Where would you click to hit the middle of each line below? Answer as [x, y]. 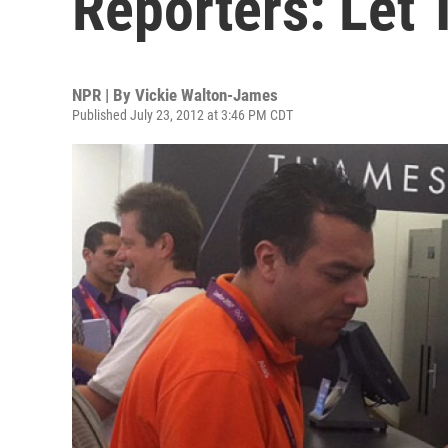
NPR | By [103, 95]
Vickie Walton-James [206, 95]
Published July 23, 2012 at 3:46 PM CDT [182, 115]
